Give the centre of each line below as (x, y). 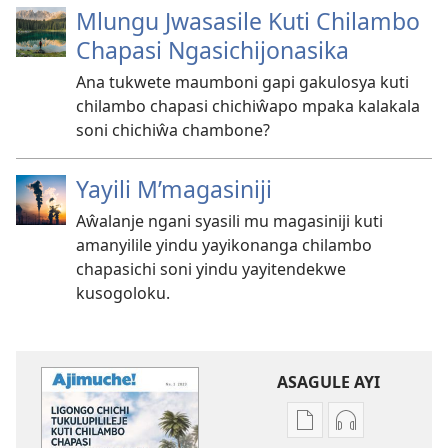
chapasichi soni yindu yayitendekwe (211, 269)
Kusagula (380, 431)
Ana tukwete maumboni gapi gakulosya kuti (242, 82)
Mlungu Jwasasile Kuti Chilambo (248, 21)
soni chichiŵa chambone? (173, 130)
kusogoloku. (123, 293)
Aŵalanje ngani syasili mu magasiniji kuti (229, 221)
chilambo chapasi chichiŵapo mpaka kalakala (248, 106)
